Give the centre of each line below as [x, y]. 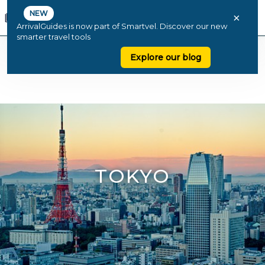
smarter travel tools [54, 37]
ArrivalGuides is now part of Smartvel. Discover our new [122, 26]
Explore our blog [166, 57]
